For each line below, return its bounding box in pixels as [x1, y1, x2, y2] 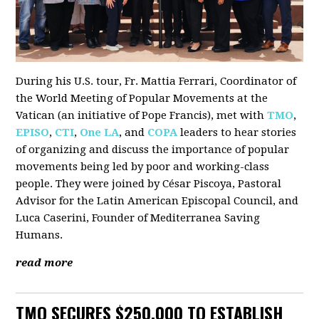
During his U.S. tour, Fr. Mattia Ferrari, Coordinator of [16, 75, 297, 88]
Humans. [16, 229, 63, 241]
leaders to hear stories [177, 126, 297, 139]
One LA [80, 126, 120, 139]
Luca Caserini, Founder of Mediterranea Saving [16, 211, 261, 224]
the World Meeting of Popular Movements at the [16, 92, 268, 105]
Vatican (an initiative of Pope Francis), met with [16, 109, 268, 122]
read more [16, 256, 73, 269]
